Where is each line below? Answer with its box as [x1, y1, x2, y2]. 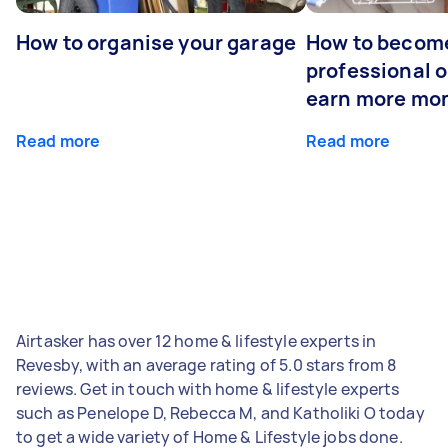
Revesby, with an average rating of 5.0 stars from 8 [16, 353, 397, 376]
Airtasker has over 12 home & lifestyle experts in [16, 329, 377, 352]
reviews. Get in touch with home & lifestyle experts [16, 377, 400, 400]
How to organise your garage [16, 28, 297, 56]
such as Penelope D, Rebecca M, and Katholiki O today [16, 401, 425, 424]
